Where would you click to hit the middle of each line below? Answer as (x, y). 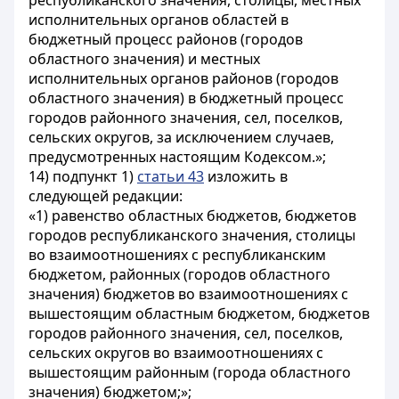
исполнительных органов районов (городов (183, 78)
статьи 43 (171, 176)
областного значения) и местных (144, 59)
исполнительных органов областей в (159, 20)
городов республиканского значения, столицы (192, 235)
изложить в (246, 176)
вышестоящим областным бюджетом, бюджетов (199, 313)
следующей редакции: (106, 196)
